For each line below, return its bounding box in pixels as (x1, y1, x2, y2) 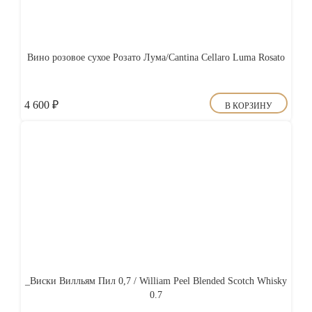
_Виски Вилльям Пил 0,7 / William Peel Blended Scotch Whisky (25, 276, 287, 286)
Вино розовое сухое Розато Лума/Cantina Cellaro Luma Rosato (27, 52, 285, 63)
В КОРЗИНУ (225, 101, 272, 111)
